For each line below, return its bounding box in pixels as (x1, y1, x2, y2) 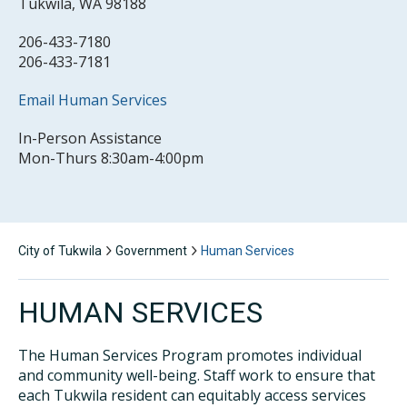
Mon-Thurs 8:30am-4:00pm (18, 148, 203, 168)
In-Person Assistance (18, 128, 162, 148)
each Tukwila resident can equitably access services (18, 385, 366, 405)
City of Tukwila (18, 243, 102, 258)
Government (115, 243, 187, 258)
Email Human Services (18, 90, 167, 110)
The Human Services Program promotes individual (18, 345, 362, 365)
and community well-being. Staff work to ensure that (18, 365, 375, 385)
